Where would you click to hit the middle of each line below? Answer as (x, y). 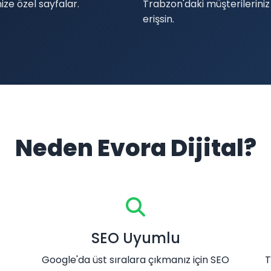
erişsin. (158, 19)
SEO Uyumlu (135, 238)
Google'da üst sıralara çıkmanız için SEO (135, 260)
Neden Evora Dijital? (135, 148)
